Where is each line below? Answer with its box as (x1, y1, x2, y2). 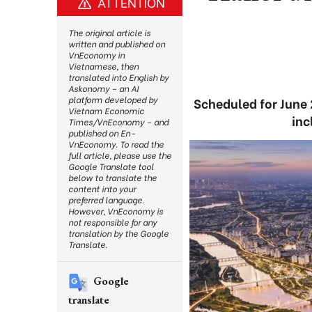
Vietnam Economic (68, 104, 144, 116)
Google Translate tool (68, 160, 154, 172)
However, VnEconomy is (68, 205, 163, 217)
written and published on (68, 38, 165, 49)
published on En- (68, 127, 135, 139)
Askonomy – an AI (68, 82, 139, 94)
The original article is (68, 26, 150, 38)
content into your (68, 182, 136, 194)
